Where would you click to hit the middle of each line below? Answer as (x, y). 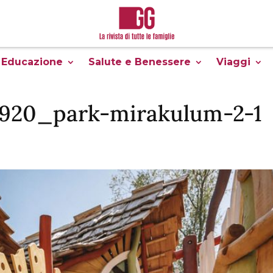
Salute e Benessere (140, 62)
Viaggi (233, 62)
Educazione (32, 62)
